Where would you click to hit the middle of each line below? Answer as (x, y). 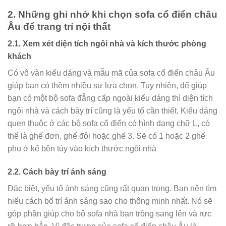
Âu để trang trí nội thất (59, 26)
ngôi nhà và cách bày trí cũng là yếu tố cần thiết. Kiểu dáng (112, 111)
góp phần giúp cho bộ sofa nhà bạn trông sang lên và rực (109, 214)
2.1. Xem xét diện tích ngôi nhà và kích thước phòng (107, 44)
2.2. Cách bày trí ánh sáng (57, 172)
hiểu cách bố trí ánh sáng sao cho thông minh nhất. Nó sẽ (110, 201)
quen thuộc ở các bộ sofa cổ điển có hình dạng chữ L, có (109, 124)
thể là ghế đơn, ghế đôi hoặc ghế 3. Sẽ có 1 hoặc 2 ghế (106, 136)
